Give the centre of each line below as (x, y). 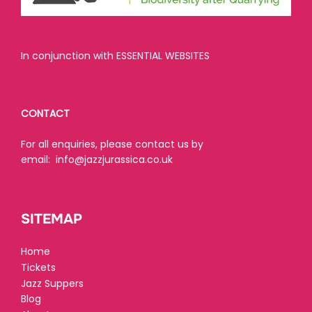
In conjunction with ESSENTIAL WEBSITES (115, 56)
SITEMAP (52, 219)
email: (38, 160)
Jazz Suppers (52, 283)
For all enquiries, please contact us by (112, 145)
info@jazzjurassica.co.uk (114, 160)
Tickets (38, 267)
